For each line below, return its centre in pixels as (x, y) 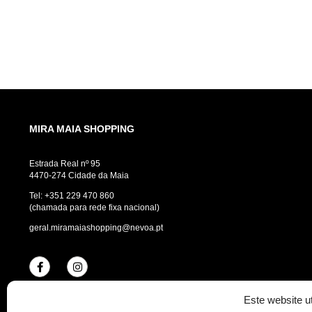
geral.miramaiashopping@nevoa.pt (96, 228)
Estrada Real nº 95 (65, 164)
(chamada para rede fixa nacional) (94, 208)
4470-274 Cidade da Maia (79, 176)
